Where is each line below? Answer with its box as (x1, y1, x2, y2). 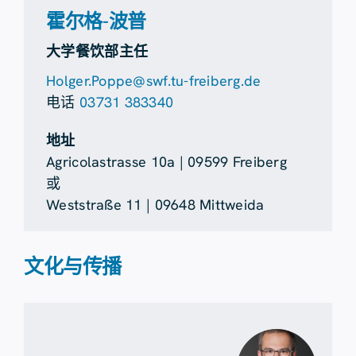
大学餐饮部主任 (46, 42, 149, 61)
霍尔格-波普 (46, 9, 147, 34)
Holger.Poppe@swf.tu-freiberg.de (46, 72, 261, 91)
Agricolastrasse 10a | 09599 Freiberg (46, 153, 287, 172)
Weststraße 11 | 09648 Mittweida (46, 195, 265, 215)
